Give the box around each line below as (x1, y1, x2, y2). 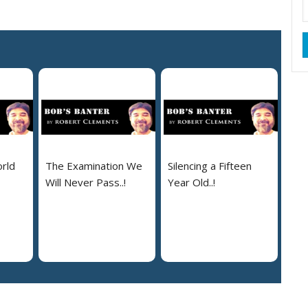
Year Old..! (168, 175, 215, 189)
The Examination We (45, 158, 142, 173)
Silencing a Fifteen (168, 158, 252, 173)
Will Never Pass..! (45, 175, 126, 189)
